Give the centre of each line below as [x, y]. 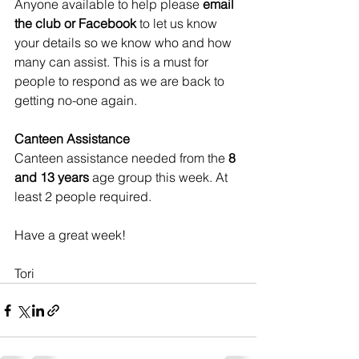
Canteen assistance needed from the [121, 158]
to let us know [178, 23]
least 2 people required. [85, 196]
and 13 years [52, 177]
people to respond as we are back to [121, 81]
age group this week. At [160, 177]
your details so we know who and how [125, 42]
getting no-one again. [77, 100]
